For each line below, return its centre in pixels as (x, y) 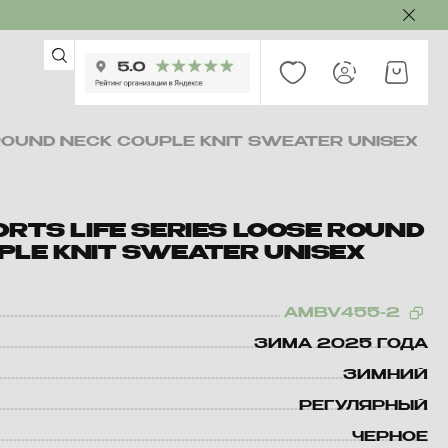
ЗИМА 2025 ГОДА (341, 344)
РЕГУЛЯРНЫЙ (363, 406)
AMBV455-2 (342, 313)
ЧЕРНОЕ (390, 437)
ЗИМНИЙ (385, 375)
